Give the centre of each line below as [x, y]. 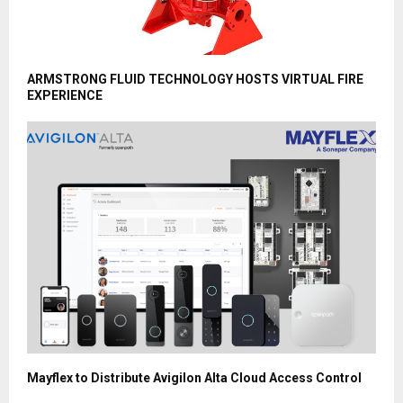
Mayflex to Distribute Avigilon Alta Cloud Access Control [194, 378]
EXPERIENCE [65, 95]
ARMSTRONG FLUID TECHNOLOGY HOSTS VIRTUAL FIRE [195, 79]
